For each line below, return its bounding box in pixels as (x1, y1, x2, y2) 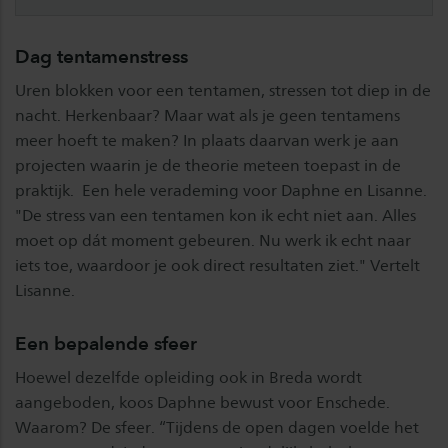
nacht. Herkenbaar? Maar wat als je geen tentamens (15, 106, 400, 126)
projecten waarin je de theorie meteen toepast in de (15, 156, 401, 176)
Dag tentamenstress (15, 45, 188, 69)
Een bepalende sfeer (15, 332, 197, 356)
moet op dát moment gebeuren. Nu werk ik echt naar (15, 231, 411, 251)
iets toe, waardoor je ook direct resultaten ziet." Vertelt (15, 256, 420, 276)
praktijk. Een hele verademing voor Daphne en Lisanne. (15, 181, 427, 201)
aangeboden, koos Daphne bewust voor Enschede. (15, 393, 390, 413)
